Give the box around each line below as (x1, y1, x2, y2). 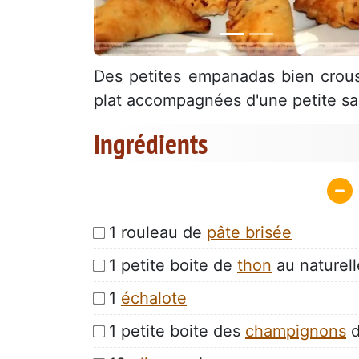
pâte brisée (207, 222, 292, 242)
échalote (121, 288, 187, 308)
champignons (245, 321, 346, 341)
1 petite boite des (109, 321, 245, 341)
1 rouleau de (109, 222, 207, 242)
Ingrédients (94, 125, 208, 163)
